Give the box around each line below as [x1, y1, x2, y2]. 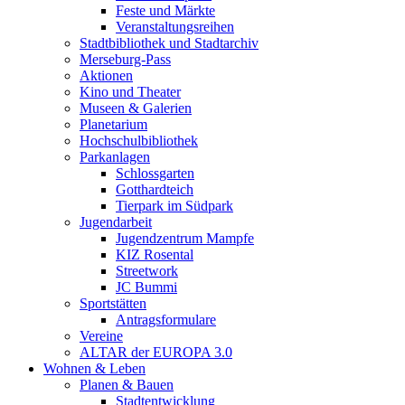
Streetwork [116, 263, 178, 278]
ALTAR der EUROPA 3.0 [80, 344, 232, 360]
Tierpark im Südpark [116, 198, 233, 213]
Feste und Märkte [116, 3, 215, 18]
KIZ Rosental [116, 247, 193, 262]
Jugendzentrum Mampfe [116, 231, 254, 246]
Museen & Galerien [80, 100, 192, 116]
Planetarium [80, 117, 147, 132]
